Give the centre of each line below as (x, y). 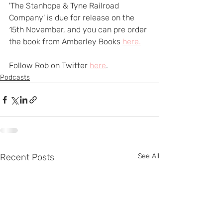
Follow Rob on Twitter (49, 65)
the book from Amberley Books (66, 42)
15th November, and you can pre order (79, 30)
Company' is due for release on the (73, 18)
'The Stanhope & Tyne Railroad (65, 6)
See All (149, 156)
